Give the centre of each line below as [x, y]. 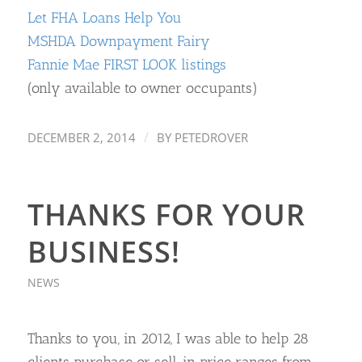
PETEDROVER [211, 138]
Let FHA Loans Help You [104, 18]
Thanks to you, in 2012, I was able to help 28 [168, 338]
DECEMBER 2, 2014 [81, 138]
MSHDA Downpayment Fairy [118, 42]
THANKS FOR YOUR [166, 215]
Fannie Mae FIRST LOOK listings [126, 65]
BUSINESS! [103, 252]
